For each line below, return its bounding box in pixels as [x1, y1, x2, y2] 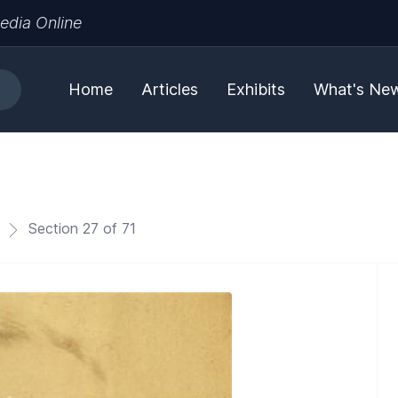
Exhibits [227, 80, 285, 99]
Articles [141, 80, 198, 99]
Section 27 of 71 [24, 219, 136, 237]
